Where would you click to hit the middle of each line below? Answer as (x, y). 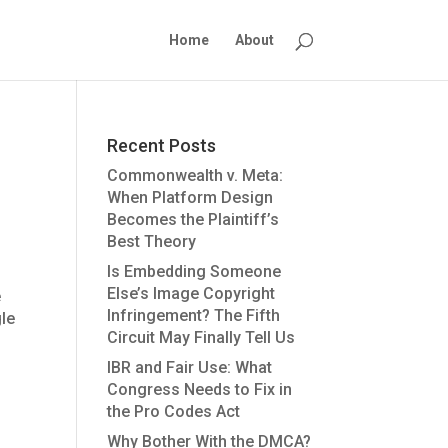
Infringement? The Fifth (194, 315)
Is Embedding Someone (194, 271)
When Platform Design (190, 197)
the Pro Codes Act (174, 411)
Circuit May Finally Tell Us (201, 337)
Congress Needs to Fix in (200, 389)
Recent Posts (162, 145)
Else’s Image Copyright (191, 293)
